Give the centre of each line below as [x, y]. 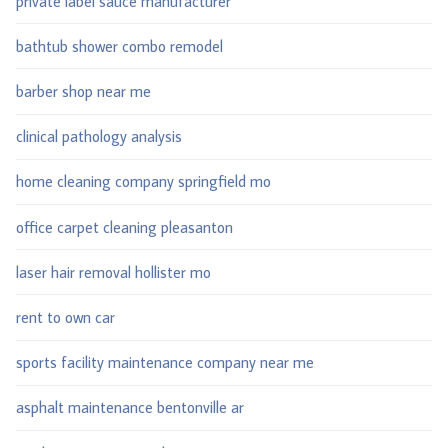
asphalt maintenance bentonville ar [130, 407]
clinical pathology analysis [99, 136]
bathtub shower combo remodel [119, 45]
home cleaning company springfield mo [143, 181]
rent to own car [65, 317]
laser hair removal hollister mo [113, 271]
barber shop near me [83, 91]
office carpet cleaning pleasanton [124, 226]
